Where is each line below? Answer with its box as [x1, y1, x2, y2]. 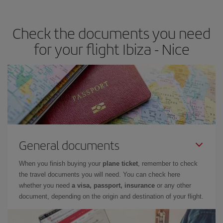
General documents [19, 136, 119, 153]
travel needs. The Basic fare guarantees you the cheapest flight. [15, 1, 201, 9]
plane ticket [103, 160, 138, 167]
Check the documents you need [12, 22, 211, 43]
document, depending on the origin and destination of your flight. [19, 193, 204, 200]
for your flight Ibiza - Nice [33, 38, 190, 59]
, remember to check [138, 160, 198, 167]
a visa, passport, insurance [72, 182, 155, 189]
